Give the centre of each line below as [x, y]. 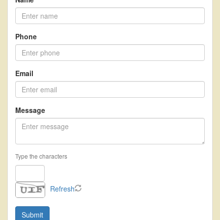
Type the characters [41, 156]
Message [30, 110]
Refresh [62, 189]
